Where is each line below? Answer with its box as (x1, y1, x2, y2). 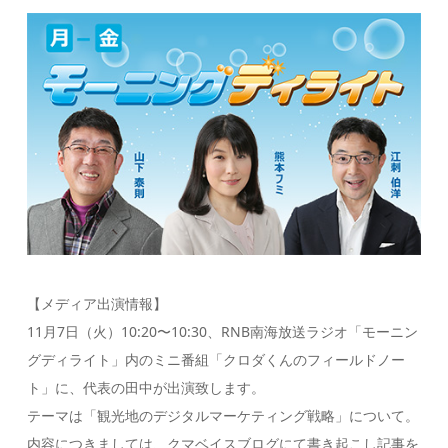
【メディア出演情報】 (27, 293, 168, 313)
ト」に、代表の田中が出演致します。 (27, 377, 266, 397)
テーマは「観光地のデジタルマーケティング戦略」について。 (27, 405, 420, 425)
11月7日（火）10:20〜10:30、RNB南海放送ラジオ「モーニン (27, 321, 419, 341)
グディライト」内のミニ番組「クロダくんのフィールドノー (27, 349, 406, 369)
